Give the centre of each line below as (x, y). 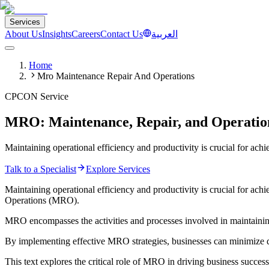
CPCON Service (37, 96)
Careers (86, 34)
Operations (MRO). (43, 200)
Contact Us (122, 34)
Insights (57, 34)
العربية (165, 34)
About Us (23, 34)
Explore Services (118, 169)
